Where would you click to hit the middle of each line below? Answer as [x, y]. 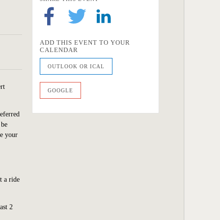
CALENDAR [59, 50]
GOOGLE [60, 91]
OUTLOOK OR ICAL [76, 67]
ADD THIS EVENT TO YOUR [85, 43]
